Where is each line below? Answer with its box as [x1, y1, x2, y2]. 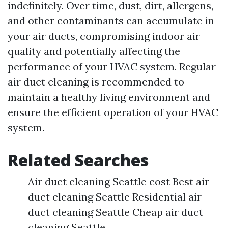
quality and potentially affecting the [8, 45, 180, 58]
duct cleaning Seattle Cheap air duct [28, 206, 203, 219]
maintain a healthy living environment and [8, 91, 210, 104]
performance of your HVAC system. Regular [8, 60, 216, 73]
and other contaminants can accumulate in [8, 14, 214, 27]
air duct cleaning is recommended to [8, 75, 184, 89]
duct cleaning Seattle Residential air [28, 190, 202, 204]
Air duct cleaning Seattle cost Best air [28, 175, 209, 188]
